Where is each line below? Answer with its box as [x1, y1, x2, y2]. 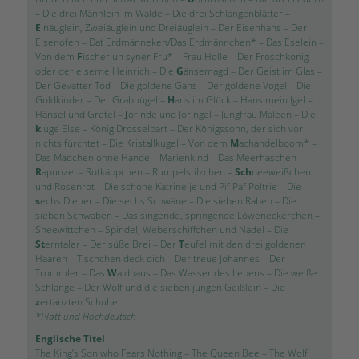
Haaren [34, 251, 67, 265]
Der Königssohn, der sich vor [176, 121, 303, 135]
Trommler [34, 265, 79, 280]
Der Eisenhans [217, 20, 281, 34]
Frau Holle [182, 49, 228, 63]
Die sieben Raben [196, 193, 272, 208]
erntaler [44, 236, 80, 251]
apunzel [41, 164, 76, 179]
